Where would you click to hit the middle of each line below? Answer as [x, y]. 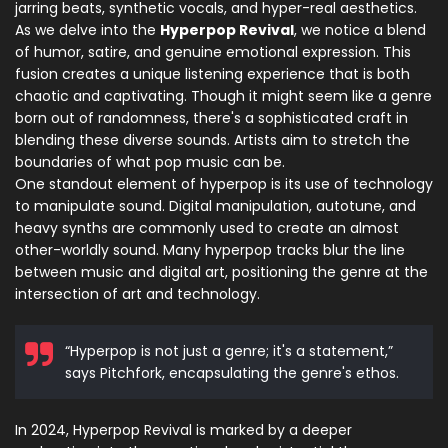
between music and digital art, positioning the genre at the [221, 272]
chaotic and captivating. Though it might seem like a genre [223, 96]
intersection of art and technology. [137, 294]
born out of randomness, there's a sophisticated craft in [211, 118]
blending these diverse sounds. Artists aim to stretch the [212, 140]
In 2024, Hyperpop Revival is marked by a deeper [183, 430]
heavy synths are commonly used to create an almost [207, 228]
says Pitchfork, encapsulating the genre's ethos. [232, 373]
